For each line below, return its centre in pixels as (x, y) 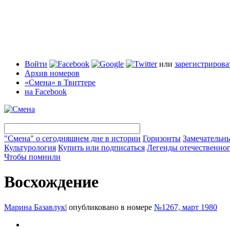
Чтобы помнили (32, 157)
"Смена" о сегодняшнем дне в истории (72, 138)
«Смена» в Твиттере (60, 82)
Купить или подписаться (101, 148)
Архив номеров (52, 73)
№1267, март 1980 (186, 207)
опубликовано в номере (110, 207)
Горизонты (162, 138)
